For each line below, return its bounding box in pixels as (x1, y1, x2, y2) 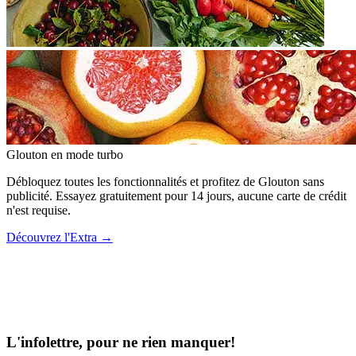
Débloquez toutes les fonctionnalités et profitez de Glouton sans (6, 174, 324, 188)
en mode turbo (51, 147, 123, 161)
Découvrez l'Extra (6, 230, 97, 244)
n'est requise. (6, 203, 71, 217)
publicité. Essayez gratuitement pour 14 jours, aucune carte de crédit (6, 188, 346, 203)
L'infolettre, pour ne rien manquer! (6, 334, 235, 351)
